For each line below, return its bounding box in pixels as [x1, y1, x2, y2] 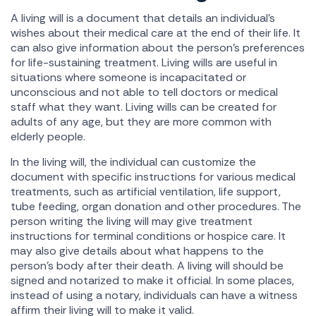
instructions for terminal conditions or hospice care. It [11, 229, 286, 243]
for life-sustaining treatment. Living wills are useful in [11, 55, 277, 70]
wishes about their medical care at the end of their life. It [11, 25, 300, 40]
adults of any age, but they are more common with [11, 114, 272, 129]
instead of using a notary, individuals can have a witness [11, 288, 298, 303]
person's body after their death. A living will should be [11, 258, 284, 273]
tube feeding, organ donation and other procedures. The [11, 199, 301, 214]
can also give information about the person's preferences [11, 40, 305, 55]
